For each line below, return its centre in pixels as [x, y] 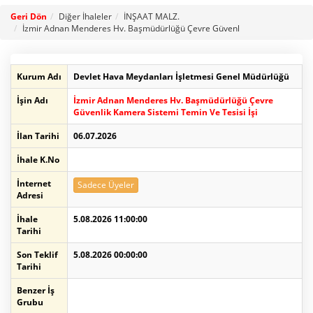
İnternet [34, 184]
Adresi [30, 196]
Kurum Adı [39, 77]
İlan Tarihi [38, 136]
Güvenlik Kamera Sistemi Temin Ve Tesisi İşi [166, 112]
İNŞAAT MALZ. [152, 17]
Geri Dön [29, 17]
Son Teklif [37, 255]
